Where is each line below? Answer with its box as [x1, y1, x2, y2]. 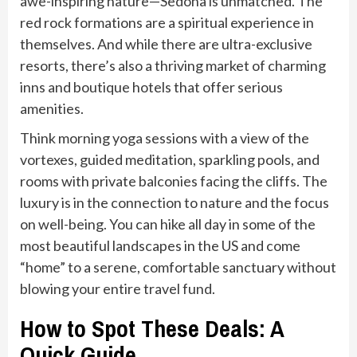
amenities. [20, 99, 84, 117]
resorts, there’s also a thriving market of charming [20, 56, 326, 74]
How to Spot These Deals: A [20, 312, 284, 344]
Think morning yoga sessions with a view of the [20, 128, 309, 147]
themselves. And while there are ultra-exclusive [20, 34, 312, 53]
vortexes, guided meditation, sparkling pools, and [20, 150, 320, 168]
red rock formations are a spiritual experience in [20, 13, 314, 31]
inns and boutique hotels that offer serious [20, 77, 283, 96]
